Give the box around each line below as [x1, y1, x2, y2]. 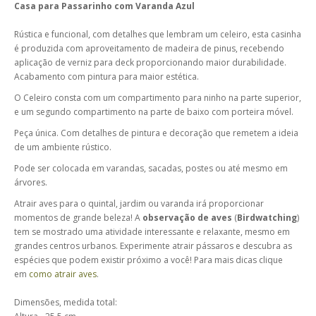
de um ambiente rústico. [14, 141, 111, 153]
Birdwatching [237, 212, 297, 224]
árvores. [14, 176, 47, 188]
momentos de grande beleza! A [14, 212, 142, 224]
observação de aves [142, 212, 232, 224]
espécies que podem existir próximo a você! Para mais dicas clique [14, 254, 283, 266]
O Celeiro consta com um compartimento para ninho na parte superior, [14, 92, 301, 104]
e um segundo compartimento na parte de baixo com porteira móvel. [14, 106, 296, 118]
